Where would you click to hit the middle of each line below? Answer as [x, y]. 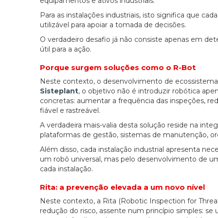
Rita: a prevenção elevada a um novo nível [122, 187]
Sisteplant [59, 91]
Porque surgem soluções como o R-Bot [118, 67]
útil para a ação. [66, 49]
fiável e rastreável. [70, 110]
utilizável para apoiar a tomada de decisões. [113, 25]
